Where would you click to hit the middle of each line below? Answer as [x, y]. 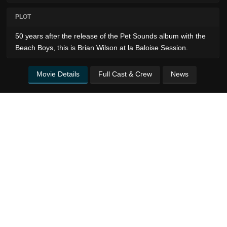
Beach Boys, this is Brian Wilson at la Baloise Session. [102, 48]
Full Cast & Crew [125, 74]
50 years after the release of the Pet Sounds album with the [110, 36]
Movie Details [58, 74]
